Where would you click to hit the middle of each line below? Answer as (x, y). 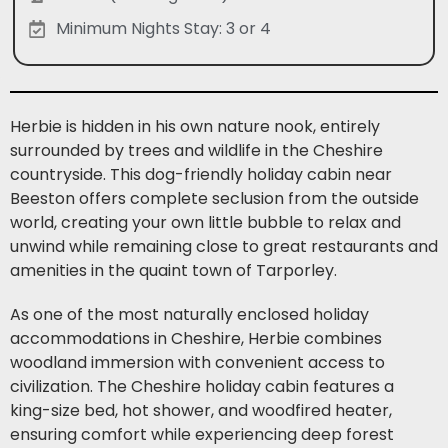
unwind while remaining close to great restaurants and (224, 246)
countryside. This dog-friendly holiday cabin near (201, 174)
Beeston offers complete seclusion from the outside (214, 198)
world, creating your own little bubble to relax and (205, 222)
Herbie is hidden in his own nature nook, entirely (195, 126)
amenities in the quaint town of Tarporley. (173, 270)
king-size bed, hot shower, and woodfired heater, (201, 410)
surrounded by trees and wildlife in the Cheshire (196, 150)
